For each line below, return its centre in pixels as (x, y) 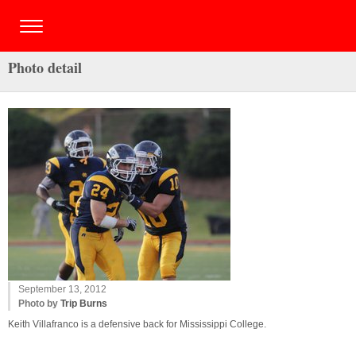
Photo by (39, 304)
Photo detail (45, 68)
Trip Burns (84, 304)
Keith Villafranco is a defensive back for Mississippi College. (137, 324)
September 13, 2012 (62, 289)
